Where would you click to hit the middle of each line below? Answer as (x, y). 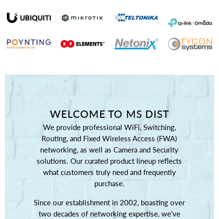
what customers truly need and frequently (109, 172)
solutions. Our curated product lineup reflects (109, 161)
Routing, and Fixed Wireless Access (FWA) (109, 138)
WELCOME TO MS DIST (109, 114)
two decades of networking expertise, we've (109, 213)
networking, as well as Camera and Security (109, 149)
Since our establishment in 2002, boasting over (109, 202)
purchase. (109, 183)
